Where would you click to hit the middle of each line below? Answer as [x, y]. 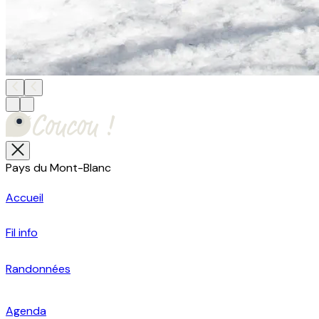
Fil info [22, 232]
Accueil [25, 198]
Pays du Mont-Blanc [58, 168]
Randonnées [38, 269]
